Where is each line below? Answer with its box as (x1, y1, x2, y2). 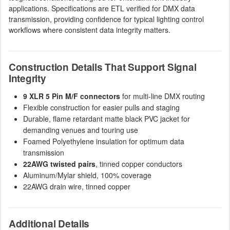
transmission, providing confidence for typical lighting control (9, 14, 204, 24)
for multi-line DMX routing (120, 91, 205, 101)
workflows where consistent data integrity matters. (9, 25, 170, 35)
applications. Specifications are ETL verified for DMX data (9, 3, 195, 13)
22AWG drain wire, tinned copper (23, 181, 130, 191)
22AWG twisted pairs (23, 159, 95, 169)
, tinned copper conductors (95, 159, 182, 169)
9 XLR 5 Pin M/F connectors (23, 91, 120, 101)
